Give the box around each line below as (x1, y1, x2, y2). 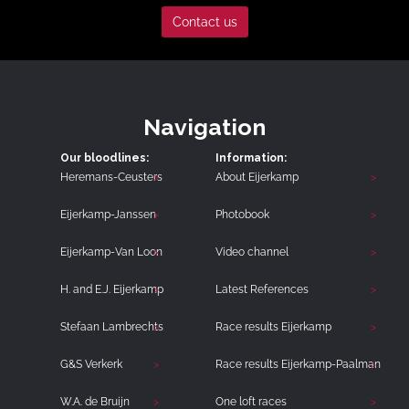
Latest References (215, 283, 309, 297)
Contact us (172, 15, 237, 30)
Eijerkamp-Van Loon (59, 246, 163, 259)
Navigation (143, 113, 266, 142)
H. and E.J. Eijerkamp (59, 283, 163, 297)
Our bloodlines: (59, 152, 149, 165)
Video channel (215, 246, 288, 259)
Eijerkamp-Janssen (59, 208, 156, 222)
